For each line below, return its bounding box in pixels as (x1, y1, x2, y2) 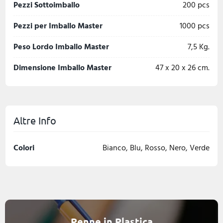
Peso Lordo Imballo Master (13, 40, 109, 53)
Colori (13, 141, 34, 154)
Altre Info (13, 114, 56, 126)
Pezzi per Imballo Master (13, 19, 103, 32)
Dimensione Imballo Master (13, 61, 111, 74)
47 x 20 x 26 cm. (198, 61, 210, 74)
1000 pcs (198, 19, 210, 32)
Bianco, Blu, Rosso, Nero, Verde (103, 141, 210, 154)
